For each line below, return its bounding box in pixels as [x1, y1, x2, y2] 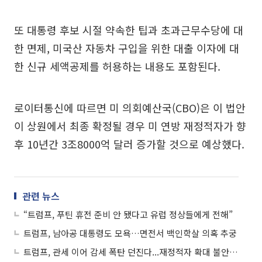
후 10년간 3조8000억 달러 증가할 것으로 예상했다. [14, 136, 244, 151]
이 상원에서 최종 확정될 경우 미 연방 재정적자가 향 [14, 118, 246, 133]
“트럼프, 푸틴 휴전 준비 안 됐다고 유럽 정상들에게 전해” [23, 208, 233, 220]
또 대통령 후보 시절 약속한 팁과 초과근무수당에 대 [14, 22, 243, 37]
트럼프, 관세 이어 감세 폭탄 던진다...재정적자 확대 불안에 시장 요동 [229, 245, 238, 258]
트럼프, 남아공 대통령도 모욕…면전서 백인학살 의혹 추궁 [23, 226, 237, 239]
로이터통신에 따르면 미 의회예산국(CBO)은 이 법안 [14, 99, 246, 115]
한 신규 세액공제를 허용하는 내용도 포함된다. [14, 58, 220, 74]
